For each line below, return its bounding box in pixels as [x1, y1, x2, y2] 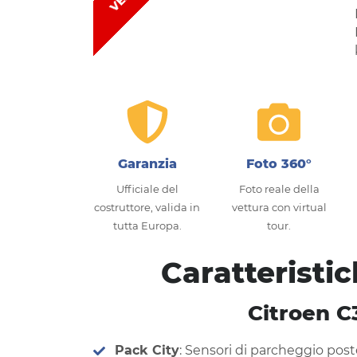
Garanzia [117, 155, 177, 171]
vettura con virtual [231, 200, 327, 214]
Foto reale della [238, 182, 320, 195]
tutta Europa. [112, 218, 182, 232]
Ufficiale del [116, 182, 178, 195]
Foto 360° [246, 155, 312, 171]
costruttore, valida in [94, 200, 201, 214]
